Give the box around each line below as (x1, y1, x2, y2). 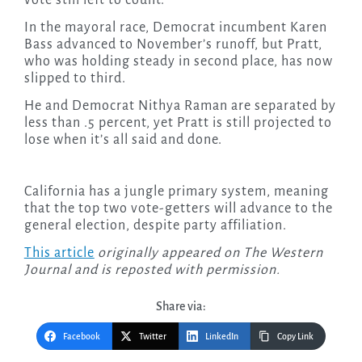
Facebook (63, 331, 100, 342)
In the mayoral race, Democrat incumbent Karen (23, 20, 327, 36)
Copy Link (277, 331, 314, 342)
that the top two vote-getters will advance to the (23, 201, 333, 217)
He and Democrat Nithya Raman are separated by (23, 99, 336, 114)
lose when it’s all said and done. (23, 133, 222, 148)
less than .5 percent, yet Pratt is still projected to (23, 116, 332, 131)
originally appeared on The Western (94, 246, 323, 261)
